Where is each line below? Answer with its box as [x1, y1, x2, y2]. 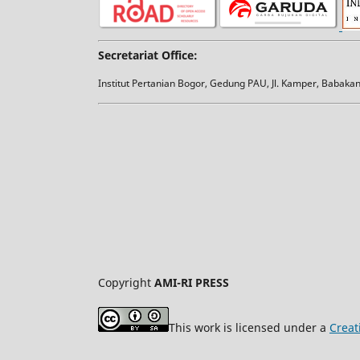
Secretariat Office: [98, 47, 198, 63]
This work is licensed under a [169, 320, 329, 336]
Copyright [98, 275, 154, 291]
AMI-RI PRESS [154, 275, 229, 291]
